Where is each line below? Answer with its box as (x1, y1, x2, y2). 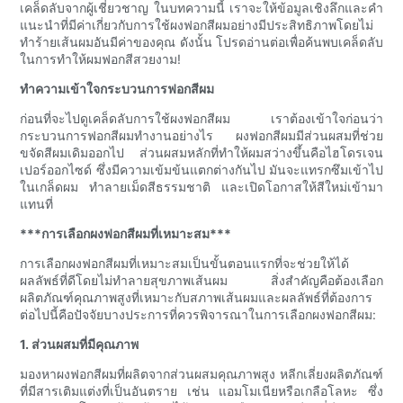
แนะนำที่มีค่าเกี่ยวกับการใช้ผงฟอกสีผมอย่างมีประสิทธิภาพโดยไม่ (20, 17, 374, 33)
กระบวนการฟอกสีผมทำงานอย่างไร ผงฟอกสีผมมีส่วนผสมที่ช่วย (20, 128, 383, 144)
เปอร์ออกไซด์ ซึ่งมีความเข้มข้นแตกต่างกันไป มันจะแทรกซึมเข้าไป (20, 162, 383, 178)
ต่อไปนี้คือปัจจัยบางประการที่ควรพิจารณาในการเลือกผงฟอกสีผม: (20, 307, 377, 323)
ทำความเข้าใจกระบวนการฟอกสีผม (20, 81, 215, 97)
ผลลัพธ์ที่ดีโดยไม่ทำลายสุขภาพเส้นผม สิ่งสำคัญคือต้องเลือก (20, 273, 383, 289)
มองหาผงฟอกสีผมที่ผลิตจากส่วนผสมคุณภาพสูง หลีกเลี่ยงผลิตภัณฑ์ (20, 366, 383, 382)
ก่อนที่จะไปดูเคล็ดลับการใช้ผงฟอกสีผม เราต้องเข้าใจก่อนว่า (20, 111, 383, 127)
